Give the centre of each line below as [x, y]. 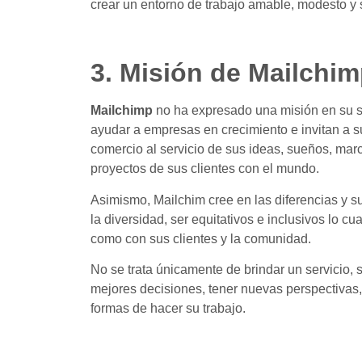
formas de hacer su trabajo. [168, 309]
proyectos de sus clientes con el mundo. [205, 169]
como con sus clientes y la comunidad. [201, 238]
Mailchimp [122, 111]
